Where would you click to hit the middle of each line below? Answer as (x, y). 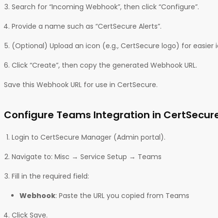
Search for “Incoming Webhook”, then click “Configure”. (105, 7)
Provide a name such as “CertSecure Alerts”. (87, 26)
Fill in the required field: (50, 176)
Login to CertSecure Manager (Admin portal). (89, 137)
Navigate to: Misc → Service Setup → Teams (87, 156)
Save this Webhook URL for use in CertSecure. (81, 84)
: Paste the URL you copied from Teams (122, 195)
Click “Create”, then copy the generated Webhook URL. (104, 65)
